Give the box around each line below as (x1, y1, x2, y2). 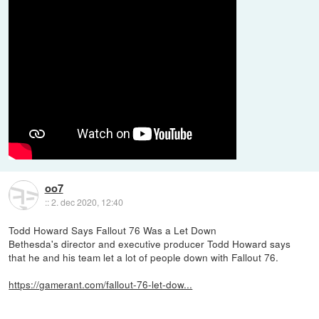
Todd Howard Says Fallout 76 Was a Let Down (9, 223, 217, 238)
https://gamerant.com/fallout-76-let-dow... (9, 277, 193, 292)
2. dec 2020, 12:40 (51, 195, 123, 208)
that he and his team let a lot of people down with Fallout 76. (9, 250, 279, 265)
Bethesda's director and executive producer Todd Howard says (9, 236, 291, 251)
